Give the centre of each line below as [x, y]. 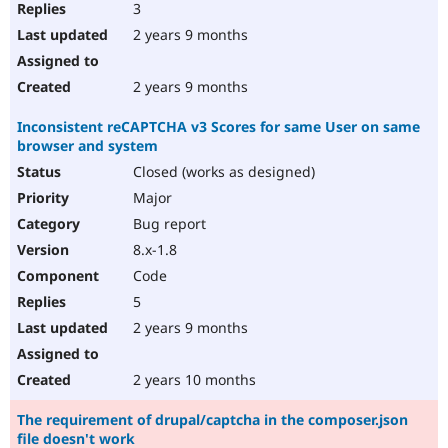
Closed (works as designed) [222, 172]
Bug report [167, 224]
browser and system [87, 146]
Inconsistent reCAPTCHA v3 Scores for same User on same [218, 127]
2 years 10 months [192, 380]
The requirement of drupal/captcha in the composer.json [212, 420]
